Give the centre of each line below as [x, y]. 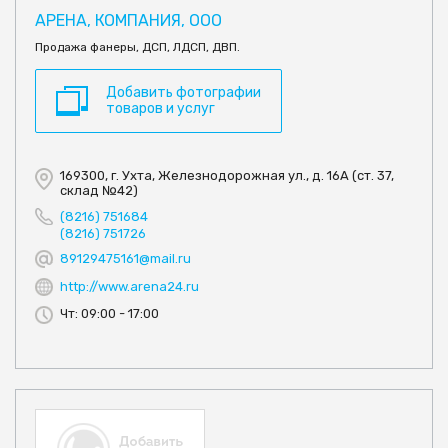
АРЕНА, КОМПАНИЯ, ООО [128, 21]
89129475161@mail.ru [125, 259]
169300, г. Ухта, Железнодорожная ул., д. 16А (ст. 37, [227, 176]
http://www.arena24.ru [129, 287]
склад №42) [99, 191]
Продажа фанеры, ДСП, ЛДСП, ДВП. [137, 47]
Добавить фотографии [183, 93]
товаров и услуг [160, 109]
